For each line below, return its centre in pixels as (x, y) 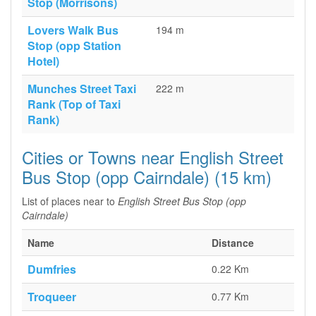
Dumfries (52, 269)
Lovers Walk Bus (73, 30)
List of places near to (70, 201)
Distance (233, 243)
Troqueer (52, 297)
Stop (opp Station (74, 45)
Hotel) (43, 61)
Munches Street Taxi (82, 89)
